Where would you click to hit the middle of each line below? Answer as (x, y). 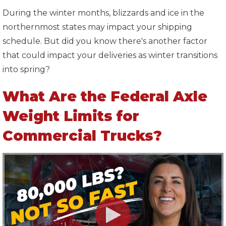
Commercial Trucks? (82, 135)
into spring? (26, 69)
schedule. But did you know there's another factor (105, 41)
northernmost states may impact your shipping (97, 27)
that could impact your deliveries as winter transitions (110, 55)
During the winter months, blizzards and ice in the (103, 13)
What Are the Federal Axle (105, 96)
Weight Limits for (71, 116)
